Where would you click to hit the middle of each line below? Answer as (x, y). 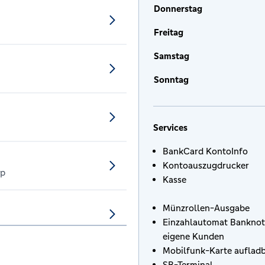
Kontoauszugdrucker (206, 165)
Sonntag (171, 80)
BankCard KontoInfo (205, 151)
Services (170, 127)
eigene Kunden (193, 236)
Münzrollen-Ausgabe (206, 208)
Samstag (172, 56)
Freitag (169, 32)
